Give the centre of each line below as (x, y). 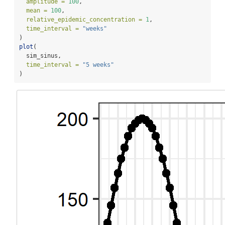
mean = (37, 10)
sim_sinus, (40, 55)
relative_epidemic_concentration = (84, 19)
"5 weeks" (98, 65)
